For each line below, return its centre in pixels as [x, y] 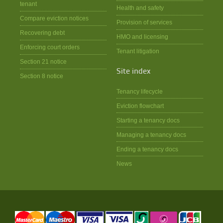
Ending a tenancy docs [147, 149]
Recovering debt [42, 33]
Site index [133, 72]
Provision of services [144, 22]
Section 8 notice [41, 76]
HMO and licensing [142, 37]
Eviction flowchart [140, 106]
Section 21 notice [43, 62]
